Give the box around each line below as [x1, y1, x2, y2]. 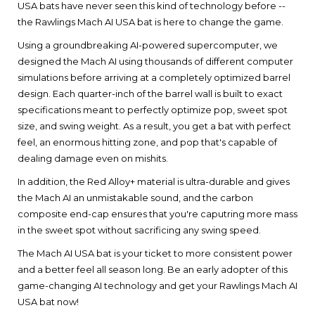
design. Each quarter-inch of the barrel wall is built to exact [18, 88, 283, 100]
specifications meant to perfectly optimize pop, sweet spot [18, 104, 288, 116]
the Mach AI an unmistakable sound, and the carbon [18, 192, 253, 204]
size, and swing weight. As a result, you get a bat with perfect [18, 120, 291, 132]
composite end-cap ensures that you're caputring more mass [18, 208, 297, 220]
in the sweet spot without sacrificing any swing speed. [18, 224, 261, 236]
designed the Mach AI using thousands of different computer [18, 56, 293, 67]
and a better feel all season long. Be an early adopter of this [18, 264, 288, 276]
